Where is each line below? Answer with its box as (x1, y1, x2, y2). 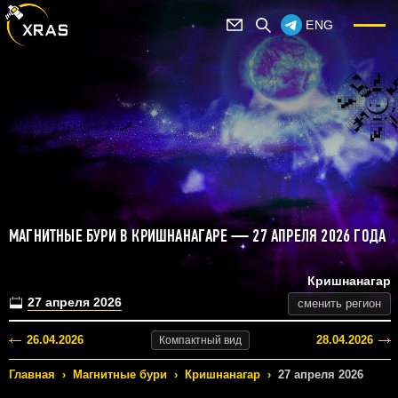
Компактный (158, 334, 221, 347)
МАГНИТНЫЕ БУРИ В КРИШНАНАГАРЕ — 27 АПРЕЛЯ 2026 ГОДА (9, 225, 386, 247)
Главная (9, 368, 55, 382)
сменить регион (298, 297, 381, 311)
